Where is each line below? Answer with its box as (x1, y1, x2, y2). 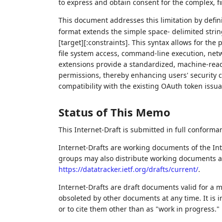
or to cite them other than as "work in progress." (58, 204, 220, 214)
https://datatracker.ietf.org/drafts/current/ (58, 165, 198, 174)
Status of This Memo (58, 105, 170, 119)
